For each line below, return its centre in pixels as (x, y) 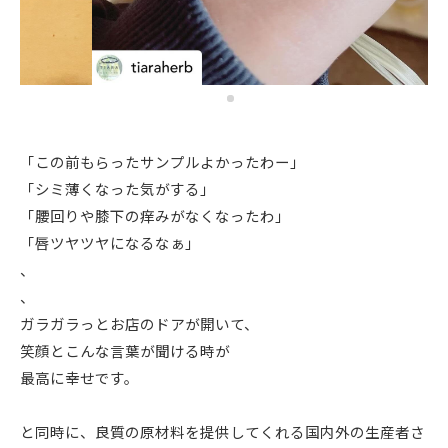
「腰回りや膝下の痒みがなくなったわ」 (155, 218)
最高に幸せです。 (79, 380)
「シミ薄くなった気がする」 (117, 191)
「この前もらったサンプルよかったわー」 (162, 164)
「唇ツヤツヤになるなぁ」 (110, 245)
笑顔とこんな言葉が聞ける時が (125, 353)
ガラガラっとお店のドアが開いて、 (139, 326)
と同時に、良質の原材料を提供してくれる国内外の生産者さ (222, 434)
